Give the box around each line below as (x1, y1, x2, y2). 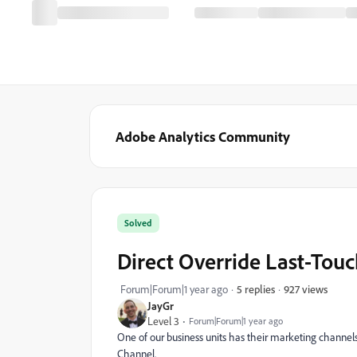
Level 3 (147, 314, 179, 328)
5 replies (237, 282, 275, 296)
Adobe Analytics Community (116, 127, 290, 145)
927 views (284, 281, 328, 296)
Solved (124, 217, 152, 229)
